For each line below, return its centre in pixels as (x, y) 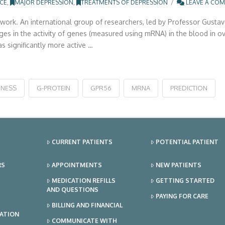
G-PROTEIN (53, 88)
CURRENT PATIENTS (82, 142)
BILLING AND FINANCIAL (87, 205)
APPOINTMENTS (77, 165)
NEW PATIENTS (178, 165)
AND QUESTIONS (73, 189)
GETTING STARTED (185, 180)
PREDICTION (189, 88)
